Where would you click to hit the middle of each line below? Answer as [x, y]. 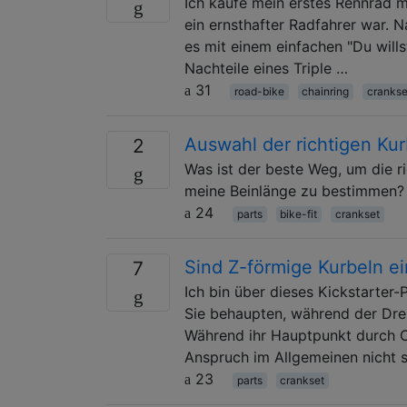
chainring [326, 91]
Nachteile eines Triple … [266, 68]
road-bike [259, 91]
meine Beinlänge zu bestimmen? [294, 190]
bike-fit [299, 213]
